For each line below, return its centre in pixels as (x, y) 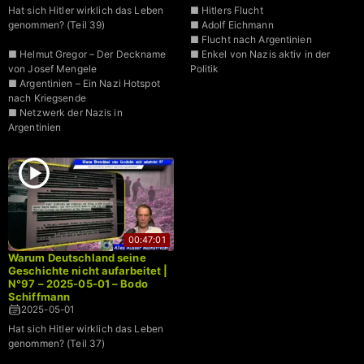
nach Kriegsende (47, 98)
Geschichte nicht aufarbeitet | (88, 270)
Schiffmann (39, 296)
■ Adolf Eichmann (232, 25)
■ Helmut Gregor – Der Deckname (87, 54)
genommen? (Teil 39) (57, 25)
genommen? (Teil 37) (57, 343)
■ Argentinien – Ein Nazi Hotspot (84, 84)
